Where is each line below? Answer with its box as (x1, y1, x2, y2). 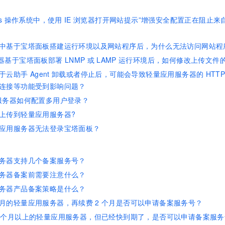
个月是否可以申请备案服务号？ (101, 197, 203, 207)
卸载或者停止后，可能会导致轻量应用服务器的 (51, 69, 204, 79)
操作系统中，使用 (4, 15, 62, 25)
